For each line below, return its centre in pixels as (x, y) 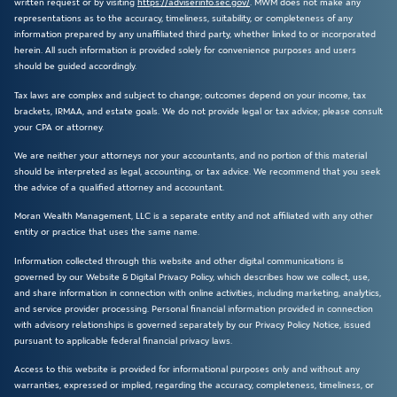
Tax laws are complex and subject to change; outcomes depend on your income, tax (190, 95)
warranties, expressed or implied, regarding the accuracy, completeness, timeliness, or (194, 385)
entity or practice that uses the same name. (107, 232)
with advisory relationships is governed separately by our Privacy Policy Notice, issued (192, 324)
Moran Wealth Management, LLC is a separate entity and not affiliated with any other (194, 216)
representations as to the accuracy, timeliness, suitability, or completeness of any (183, 19)
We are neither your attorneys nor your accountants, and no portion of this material (191, 155)
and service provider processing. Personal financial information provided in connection (194, 308)
